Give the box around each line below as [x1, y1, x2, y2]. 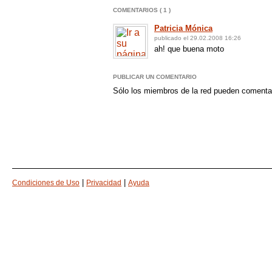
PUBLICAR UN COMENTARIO [113, 73, 197, 80]
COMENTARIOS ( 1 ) [113, 7, 171, 13]
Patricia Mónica [154, 24, 212, 33]
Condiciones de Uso [12, 178, 80, 187]
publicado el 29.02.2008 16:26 [154, 35, 241, 41]
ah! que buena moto [154, 44, 224, 53]
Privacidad [86, 178, 121, 187]
